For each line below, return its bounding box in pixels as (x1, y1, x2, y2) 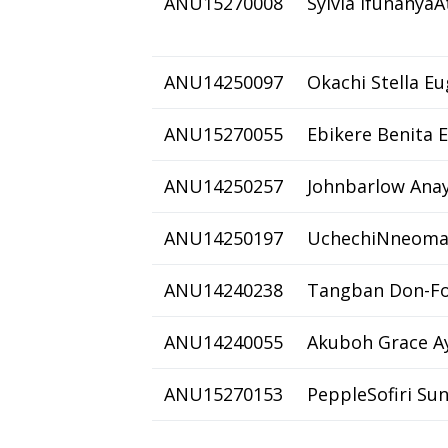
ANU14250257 (164, 174, 283, 198)
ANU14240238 (164, 278, 283, 302)
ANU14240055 (164, 330, 283, 354)
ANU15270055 (164, 122, 283, 146)
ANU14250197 (164, 226, 283, 250)
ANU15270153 (164, 382, 283, 406)
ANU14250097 (164, 70, 283, 94)
